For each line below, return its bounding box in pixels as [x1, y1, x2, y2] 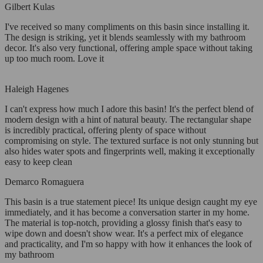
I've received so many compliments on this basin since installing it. [5, 22, 249, 32]
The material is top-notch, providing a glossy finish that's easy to [5, 218, 242, 228]
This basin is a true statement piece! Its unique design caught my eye [5, 197, 257, 207]
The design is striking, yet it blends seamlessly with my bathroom [5, 32, 245, 43]
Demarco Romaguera [5, 177, 84, 187]
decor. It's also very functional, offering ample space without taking [5, 43, 252, 53]
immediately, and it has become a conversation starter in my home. [5, 207, 249, 218]
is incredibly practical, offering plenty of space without [5, 125, 206, 136]
